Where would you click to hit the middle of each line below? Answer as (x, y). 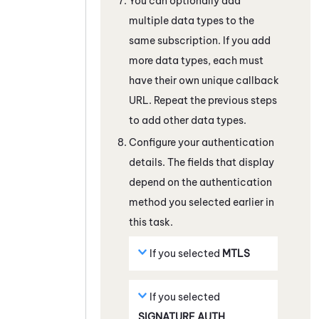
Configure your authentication (202, 142)
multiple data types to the (192, 20)
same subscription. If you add (200, 40)
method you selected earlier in (202, 202)
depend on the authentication (200, 182)
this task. (151, 222)
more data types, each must (196, 60)
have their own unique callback (204, 80)
